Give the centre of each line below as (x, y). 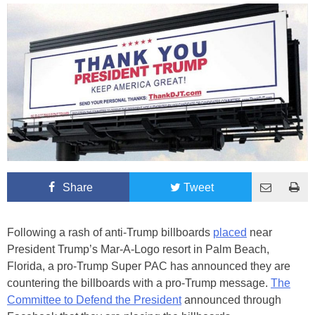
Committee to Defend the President (94, 300)
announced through (231, 300)
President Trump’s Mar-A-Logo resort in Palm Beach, (138, 249)
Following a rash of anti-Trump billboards (110, 232)
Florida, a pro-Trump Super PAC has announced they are (149, 266)
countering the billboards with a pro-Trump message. (139, 283)
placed (230, 232)
